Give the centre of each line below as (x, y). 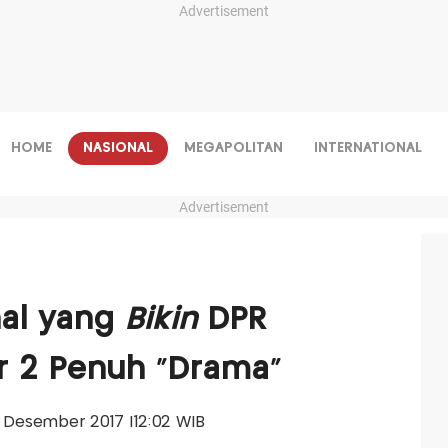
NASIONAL (117, 148)
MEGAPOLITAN (233, 148)
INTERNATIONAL (367, 148)
